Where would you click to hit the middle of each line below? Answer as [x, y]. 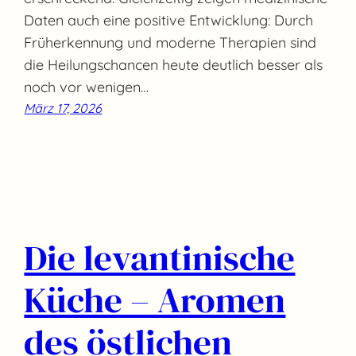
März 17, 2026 [63, 108]
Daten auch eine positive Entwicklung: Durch [169, 21]
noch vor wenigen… [87, 87]
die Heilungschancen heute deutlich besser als [174, 65]
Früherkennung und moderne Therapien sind [170, 43]
